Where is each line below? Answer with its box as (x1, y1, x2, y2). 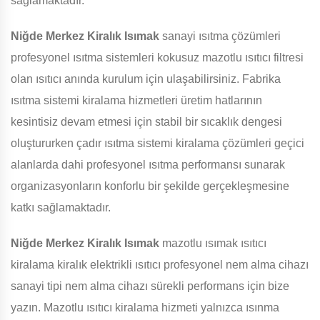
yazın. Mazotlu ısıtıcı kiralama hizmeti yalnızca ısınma (11, 301, 279, 314)
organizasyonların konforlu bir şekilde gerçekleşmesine (11, 180, 289, 193)
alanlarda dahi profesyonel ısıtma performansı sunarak (11, 159, 285, 171)
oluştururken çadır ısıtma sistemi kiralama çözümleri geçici (11, 137, 304, 150)
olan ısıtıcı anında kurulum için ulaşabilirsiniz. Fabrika (11, 73, 281, 86)
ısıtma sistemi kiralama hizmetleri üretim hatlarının (11, 94, 262, 107)
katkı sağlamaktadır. (11, 201, 111, 214)
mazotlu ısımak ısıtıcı (159, 237, 266, 250)
